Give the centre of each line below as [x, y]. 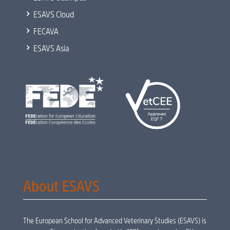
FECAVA [45, 32]
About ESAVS [61, 186]
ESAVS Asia [50, 49]
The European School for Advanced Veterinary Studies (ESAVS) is [114, 221]
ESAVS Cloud [53, 15]
